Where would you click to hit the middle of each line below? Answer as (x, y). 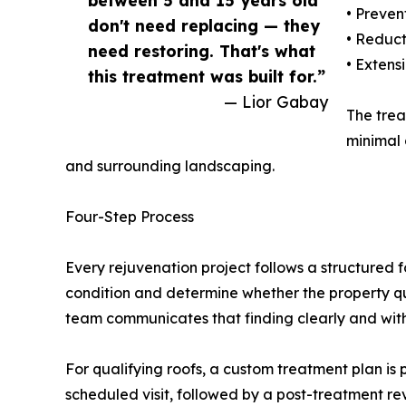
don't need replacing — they (204, 26)
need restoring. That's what (202, 51)
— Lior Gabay (276, 102)
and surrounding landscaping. (170, 166)
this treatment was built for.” (207, 77)
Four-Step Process (130, 217)
